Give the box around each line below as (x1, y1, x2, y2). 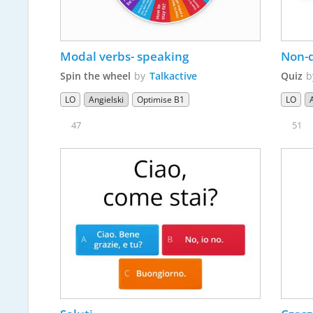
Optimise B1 (136, 93, 184, 105)
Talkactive (149, 68, 197, 82)
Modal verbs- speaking (59, 48, 189, 64)
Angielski (88, 93, 124, 105)
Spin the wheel (59, 68, 131, 82)
